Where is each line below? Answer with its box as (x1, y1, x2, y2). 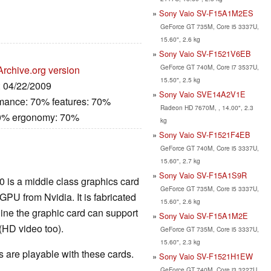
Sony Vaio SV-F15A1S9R (159, 169, 247, 181)
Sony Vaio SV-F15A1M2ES (159, 7, 253, 19)
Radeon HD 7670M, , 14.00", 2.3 (160, 102, 253, 112)
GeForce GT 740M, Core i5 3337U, (160, 143, 259, 152)
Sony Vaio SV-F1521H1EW (159, 250, 253, 262)
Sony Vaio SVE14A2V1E (159, 88, 246, 100)
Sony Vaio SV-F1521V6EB (159, 47, 251, 59)
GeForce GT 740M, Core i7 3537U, (160, 62, 259, 71)
